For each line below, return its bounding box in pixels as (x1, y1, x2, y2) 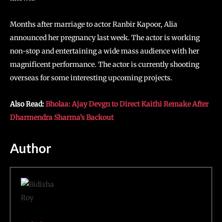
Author (10, 140, 52, 156)
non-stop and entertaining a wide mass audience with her (10, 47, 199, 55)
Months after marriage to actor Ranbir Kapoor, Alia (10, 20, 177, 29)
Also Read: (10, 100, 46, 109)
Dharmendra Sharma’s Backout (10, 113, 113, 122)
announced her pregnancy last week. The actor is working (10, 33, 200, 42)
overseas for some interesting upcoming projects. (10, 73, 172, 82)
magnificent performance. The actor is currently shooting (10, 60, 199, 69)
